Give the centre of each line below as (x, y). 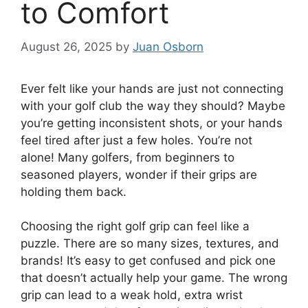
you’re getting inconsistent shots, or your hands (152, 123)
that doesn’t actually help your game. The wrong (154, 278)
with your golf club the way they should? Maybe (153, 106)
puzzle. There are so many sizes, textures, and (150, 244)
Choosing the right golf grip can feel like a (135, 227)
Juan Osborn (168, 46)
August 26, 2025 (66, 46)
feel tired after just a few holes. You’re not (136, 140)
